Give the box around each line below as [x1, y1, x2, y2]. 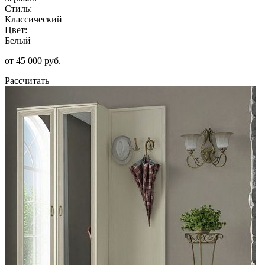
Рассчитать [5, 75, 49, 86]
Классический [5, 14, 62, 24]
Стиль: [5, 3, 32, 14]
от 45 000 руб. [5, 55, 61, 66]
